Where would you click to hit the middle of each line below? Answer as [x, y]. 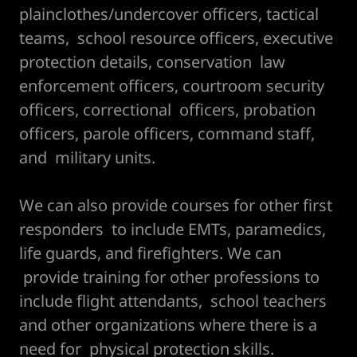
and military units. [89, 157]
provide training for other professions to [169, 277]
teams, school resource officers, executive [176, 38]
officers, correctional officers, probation [167, 110]
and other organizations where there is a [168, 325]
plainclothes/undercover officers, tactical [169, 14]
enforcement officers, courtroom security [172, 86]
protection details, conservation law [152, 62]
